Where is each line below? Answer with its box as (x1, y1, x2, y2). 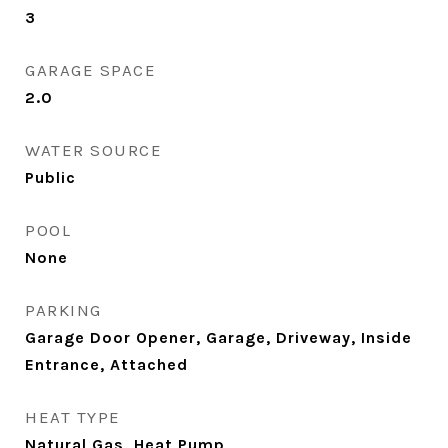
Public (25, 168, 76, 187)
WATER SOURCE (25, 140, 162, 160)
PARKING (25, 300, 102, 320)
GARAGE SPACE (25, 60, 156, 80)
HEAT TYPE (25, 407, 121, 427)
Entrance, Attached (25, 355, 188, 374)
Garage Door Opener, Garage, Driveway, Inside (25, 328, 412, 347)
